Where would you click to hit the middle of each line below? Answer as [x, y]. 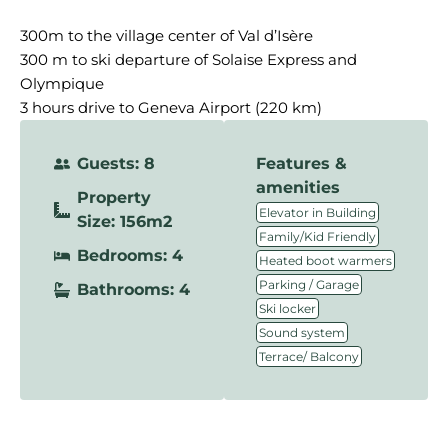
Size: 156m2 [124, 221]
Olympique [62, 83]
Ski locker [287, 308]
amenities [298, 187]
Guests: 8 [116, 163]
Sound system [302, 332]
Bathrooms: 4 [133, 289]
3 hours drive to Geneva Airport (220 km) [171, 107]
